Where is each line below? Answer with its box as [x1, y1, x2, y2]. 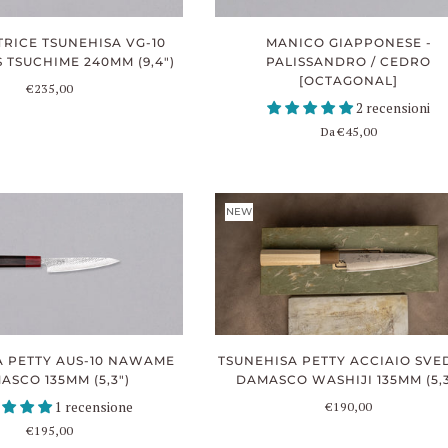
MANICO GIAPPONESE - [265, 34, 432, 50]
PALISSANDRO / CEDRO [266, 53, 432, 69]
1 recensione [55, 398, 134, 417]
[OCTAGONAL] [299, 72, 399, 88]
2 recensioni [356, 98, 431, 117]
